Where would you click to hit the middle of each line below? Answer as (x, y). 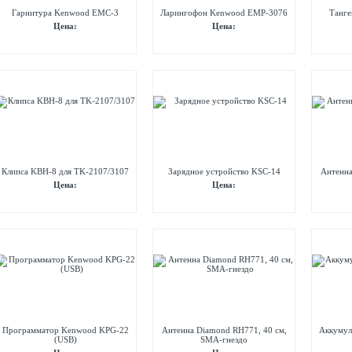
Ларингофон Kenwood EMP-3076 (224, 13)
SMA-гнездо (224, 339)
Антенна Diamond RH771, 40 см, (224, 330)
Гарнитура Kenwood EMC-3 (65, 13)
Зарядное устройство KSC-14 (224, 171)
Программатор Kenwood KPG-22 (65, 330)
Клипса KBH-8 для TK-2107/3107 (65, 171)
